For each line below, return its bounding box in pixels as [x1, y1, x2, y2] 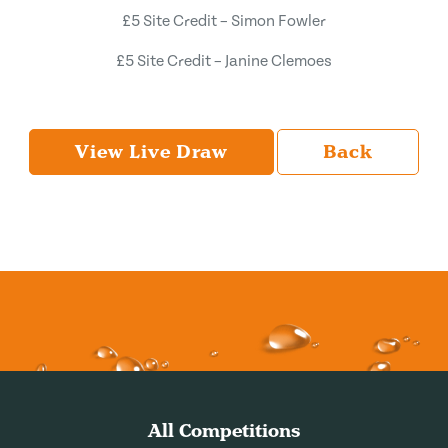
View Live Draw [75, 139, 228, 164]
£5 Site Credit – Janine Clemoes [116, 52, 332, 70]
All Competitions [148, 418, 300, 443]
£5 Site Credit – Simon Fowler [122, 12, 326, 30]
